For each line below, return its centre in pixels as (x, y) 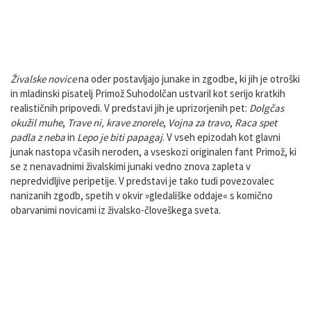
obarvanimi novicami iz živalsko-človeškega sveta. (116, 210)
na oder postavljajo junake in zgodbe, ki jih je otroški (188, 79)
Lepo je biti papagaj (120, 137)
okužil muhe (36, 123)
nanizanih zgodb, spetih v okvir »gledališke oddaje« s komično (142, 196)
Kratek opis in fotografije (155, 40)
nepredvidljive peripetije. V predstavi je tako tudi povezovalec (142, 181)
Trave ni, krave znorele (115, 123)
